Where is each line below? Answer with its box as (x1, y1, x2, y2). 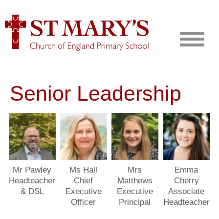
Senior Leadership (10, 81, 181, 105)
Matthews (117, 175, 153, 185)
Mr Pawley (13, 165, 52, 175)
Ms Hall (69, 165, 98, 175)
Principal (119, 197, 151, 207)
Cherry (174, 175, 199, 185)
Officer (71, 197, 96, 207)
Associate (168, 186, 204, 196)
